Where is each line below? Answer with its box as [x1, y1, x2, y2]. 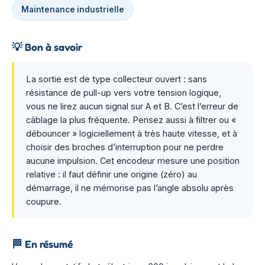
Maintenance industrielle [21, 5, 124, 14]
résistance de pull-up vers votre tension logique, [26, 88, 221, 98]
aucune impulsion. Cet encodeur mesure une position [26, 156, 240, 166]
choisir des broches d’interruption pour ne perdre [26, 142, 224, 152]
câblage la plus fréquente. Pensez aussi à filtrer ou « [26, 115, 236, 125]
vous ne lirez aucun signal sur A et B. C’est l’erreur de [26, 101, 238, 111]
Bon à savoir [22, 41, 82, 53]
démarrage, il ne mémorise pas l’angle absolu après [26, 183, 234, 193]
